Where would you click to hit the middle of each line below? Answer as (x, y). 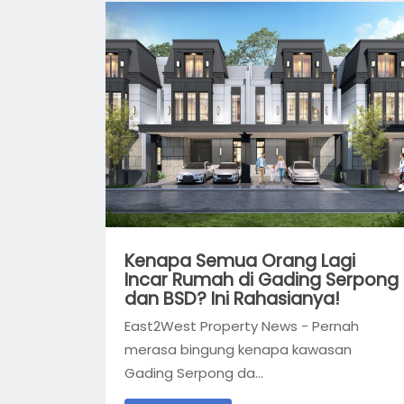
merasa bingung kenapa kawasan (238, 350)
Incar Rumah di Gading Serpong (262, 280)
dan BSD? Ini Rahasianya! (232, 298)
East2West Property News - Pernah (242, 326)
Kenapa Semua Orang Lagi (240, 261)
